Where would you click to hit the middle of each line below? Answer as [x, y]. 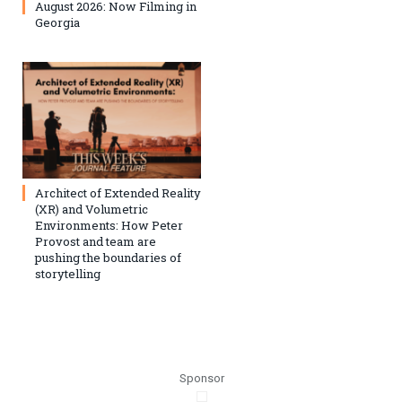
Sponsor [201, 379]
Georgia [57, 22]
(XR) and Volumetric [92, 210]
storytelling [68, 274]
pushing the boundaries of [108, 258]
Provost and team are [96, 242]
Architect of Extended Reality [118, 193]
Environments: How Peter [109, 226]
